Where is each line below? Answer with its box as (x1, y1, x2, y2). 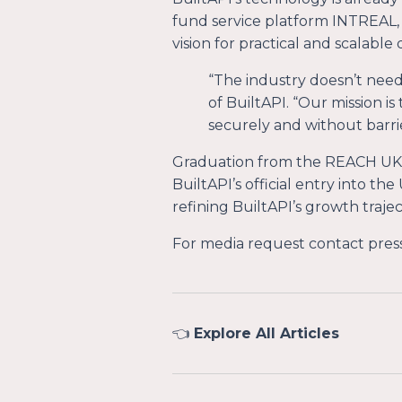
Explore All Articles (194, 325, 339, 342)
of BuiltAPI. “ (208, 94, 298, 111)
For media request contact (172, 235, 368, 252)
